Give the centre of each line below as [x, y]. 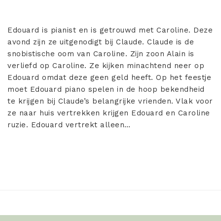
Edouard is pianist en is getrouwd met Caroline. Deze [110, 30]
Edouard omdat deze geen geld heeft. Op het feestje [109, 77]
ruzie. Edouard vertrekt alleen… [69, 125]
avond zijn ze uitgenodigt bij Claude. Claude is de [101, 42]
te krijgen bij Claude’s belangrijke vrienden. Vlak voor [110, 101]
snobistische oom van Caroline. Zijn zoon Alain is [101, 54]
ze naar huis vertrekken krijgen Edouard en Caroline [109, 113]
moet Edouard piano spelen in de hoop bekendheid [106, 89]
